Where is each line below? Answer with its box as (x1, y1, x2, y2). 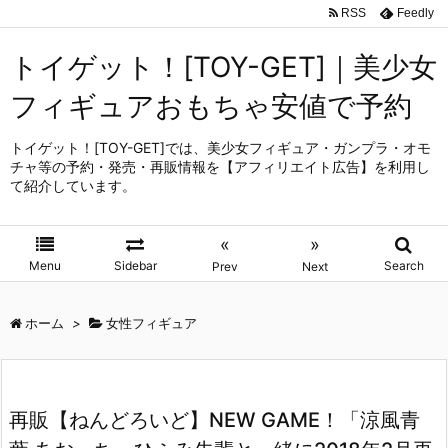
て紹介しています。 (10, 177, 136, 194)
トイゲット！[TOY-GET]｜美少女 (10, 50, 437, 84)
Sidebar (113, 258, 157, 273)
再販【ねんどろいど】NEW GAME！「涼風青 (9, 408, 420, 432)
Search (383, 258, 424, 273)
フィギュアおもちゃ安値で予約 (10, 89, 412, 123)
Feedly (397, 5, 434, 20)
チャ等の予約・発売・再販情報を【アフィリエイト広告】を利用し (10, 158, 430, 175)
